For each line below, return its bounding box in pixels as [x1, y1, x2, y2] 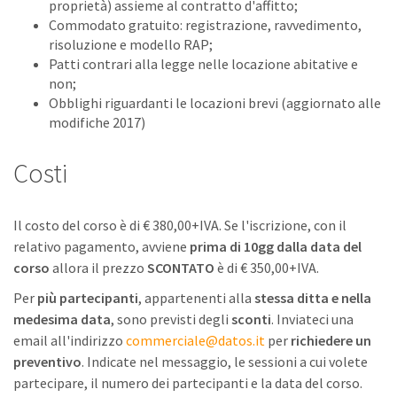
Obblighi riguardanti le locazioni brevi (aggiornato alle [49, 94, 381, 112]
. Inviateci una [271, 310, 354, 328]
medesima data [13, 310, 111, 328]
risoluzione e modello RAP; [49, 35, 213, 53]
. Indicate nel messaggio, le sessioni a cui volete [82, 353, 368, 370]
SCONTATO [147, 259, 214, 276]
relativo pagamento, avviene [13, 237, 190, 255]
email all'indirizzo [13, 331, 126, 349]
